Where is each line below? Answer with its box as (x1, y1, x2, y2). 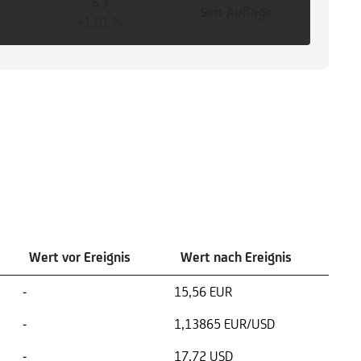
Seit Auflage (199, 4, 272, 20)
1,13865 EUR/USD (174, 316, 275, 332)
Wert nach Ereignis (180, 249, 292, 265)
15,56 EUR (174, 284, 232, 300)
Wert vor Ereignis (29, 249, 131, 265)
